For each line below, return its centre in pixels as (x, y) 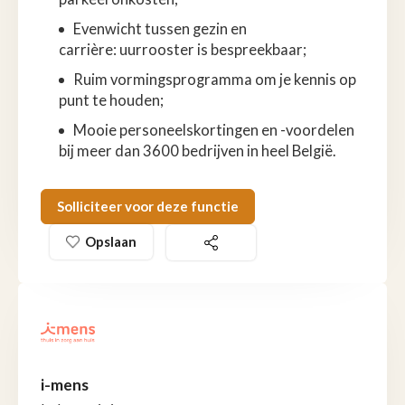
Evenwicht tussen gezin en (160, 28)
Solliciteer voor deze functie (148, 206)
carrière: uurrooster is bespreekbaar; (183, 49)
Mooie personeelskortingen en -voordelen (214, 130)
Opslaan (111, 241)
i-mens (65, 385)
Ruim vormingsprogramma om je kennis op (215, 79)
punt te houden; (111, 100)
